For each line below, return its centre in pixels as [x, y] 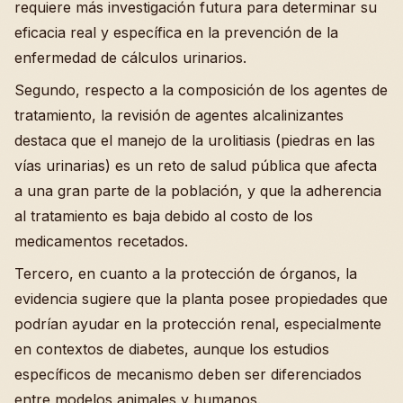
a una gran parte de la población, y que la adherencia [198, 190]
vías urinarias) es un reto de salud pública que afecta [196, 165]
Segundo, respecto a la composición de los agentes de [201, 90]
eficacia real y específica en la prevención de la [176, 32]
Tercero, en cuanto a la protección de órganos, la [186, 273]
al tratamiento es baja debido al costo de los [164, 215]
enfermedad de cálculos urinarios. [130, 57]
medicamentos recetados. [101, 241]
